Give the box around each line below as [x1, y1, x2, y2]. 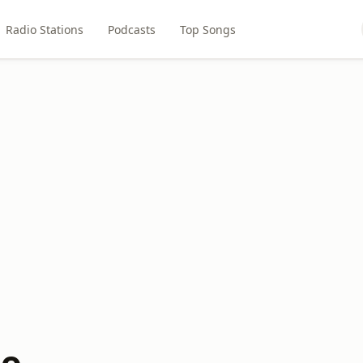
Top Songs [179, 21, 236, 37]
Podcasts [107, 21, 156, 37]
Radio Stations [5, 21, 83, 37]
